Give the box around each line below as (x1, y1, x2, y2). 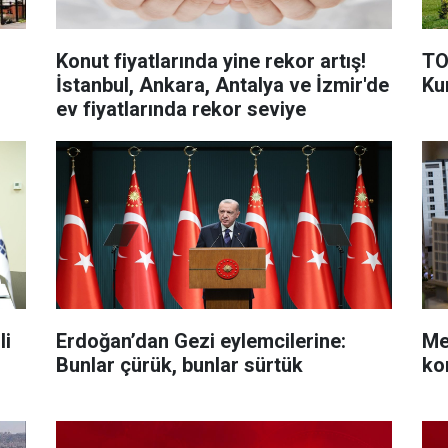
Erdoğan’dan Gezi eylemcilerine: (55, 328, 346, 353)
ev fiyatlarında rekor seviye (55, 96, 306, 121)
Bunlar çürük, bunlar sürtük (55, 352, 303, 377)
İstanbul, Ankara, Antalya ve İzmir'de (55, 72, 389, 97)
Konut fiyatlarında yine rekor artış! (55, 48, 366, 73)
